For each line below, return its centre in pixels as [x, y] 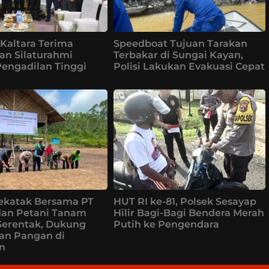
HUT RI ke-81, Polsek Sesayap [185, 201]
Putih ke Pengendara [167, 224]
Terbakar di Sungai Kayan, [179, 55]
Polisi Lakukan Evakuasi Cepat [189, 66]
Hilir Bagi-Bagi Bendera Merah [189, 213]
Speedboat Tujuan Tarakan [181, 43]
